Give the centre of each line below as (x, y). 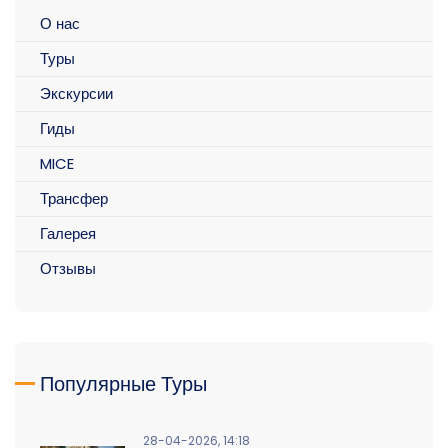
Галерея (68, 233)
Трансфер (74, 198)
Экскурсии (76, 93)
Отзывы (68, 268)
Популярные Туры (123, 383)
